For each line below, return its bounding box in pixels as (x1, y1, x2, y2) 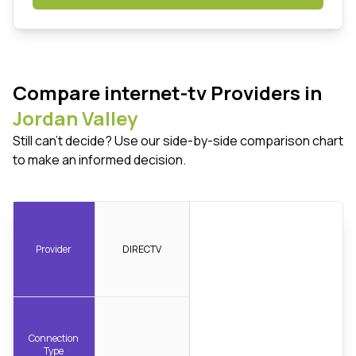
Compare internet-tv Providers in (13, 79, 322, 106)
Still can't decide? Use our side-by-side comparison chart (13, 132, 343, 150)
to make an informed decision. (13, 151, 186, 169)
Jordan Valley (13, 105, 137, 132)
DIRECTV (122, 242, 162, 256)
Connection (29, 331, 79, 345)
